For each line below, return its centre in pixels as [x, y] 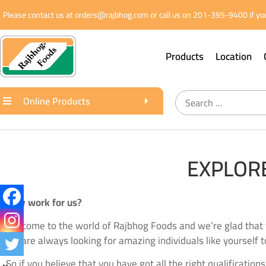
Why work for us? [44, 202]
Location [233, 57]
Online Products [56, 101]
